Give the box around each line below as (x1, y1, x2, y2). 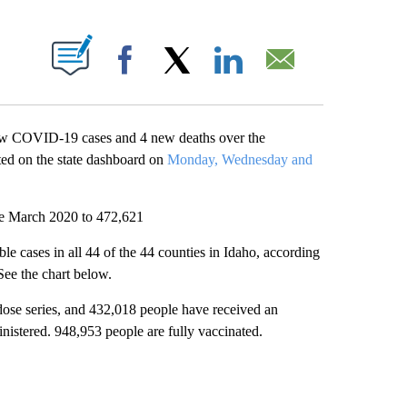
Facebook (150, 70, 201, 84)
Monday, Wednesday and (166, 151, 313, 167)
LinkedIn (253, 70, 297, 84)
